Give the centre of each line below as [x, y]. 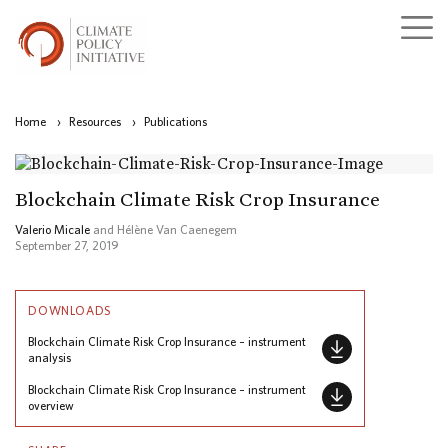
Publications [175, 122]
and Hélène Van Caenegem [163, 230]
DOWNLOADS [70, 311]
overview [51, 405]
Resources [95, 122]
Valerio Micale [52, 230]
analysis [49, 358]
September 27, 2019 [67, 246]
